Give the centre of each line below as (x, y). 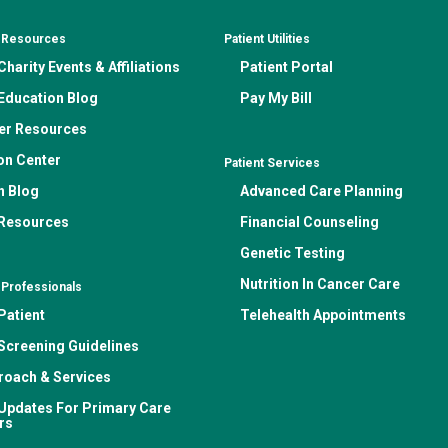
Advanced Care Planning (321, 191)
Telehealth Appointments (323, 315)
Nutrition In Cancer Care (320, 284)
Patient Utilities (267, 39)
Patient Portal (286, 67)
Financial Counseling (309, 222)
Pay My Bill (276, 98)
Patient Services (272, 163)
